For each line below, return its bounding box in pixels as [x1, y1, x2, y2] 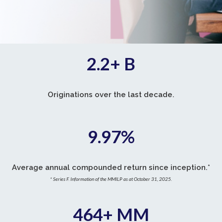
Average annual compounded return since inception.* [12, 163, 210, 172]
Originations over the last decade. [48, 90, 174, 100]
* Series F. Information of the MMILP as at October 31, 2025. [50, 176, 172, 182]
